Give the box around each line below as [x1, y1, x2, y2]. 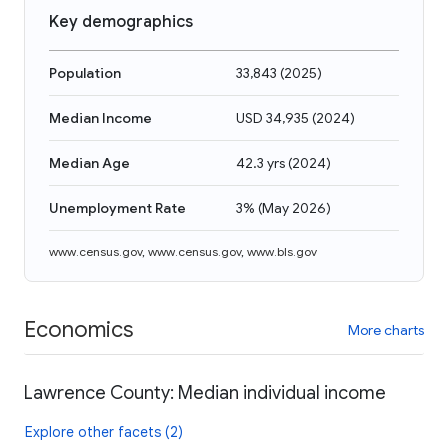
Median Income [49, 109, 152, 127]
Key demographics [49, 12, 193, 32]
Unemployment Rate [49, 199, 186, 217]
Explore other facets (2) [25, 422, 183, 441]
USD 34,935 [236, 109, 309, 127]
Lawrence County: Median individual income [24, 381, 386, 404]
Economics [24, 315, 133, 343]
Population [49, 64, 121, 82]
